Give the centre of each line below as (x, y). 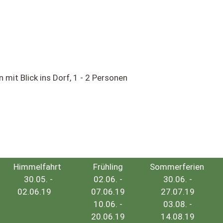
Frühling (108, 167)
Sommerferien (178, 167)
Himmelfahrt (34, 167)
